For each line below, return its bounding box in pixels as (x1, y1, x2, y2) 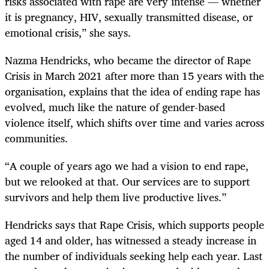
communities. (5, 129, 68, 148)
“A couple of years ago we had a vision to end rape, (5, 157, 249, 175)
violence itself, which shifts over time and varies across (5, 113, 264, 132)
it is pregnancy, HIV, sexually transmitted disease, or (5, 8, 253, 26)
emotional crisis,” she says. (5, 23, 131, 42)
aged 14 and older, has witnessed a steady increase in (5, 231, 256, 250)
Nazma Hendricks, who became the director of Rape (5, 51, 251, 70)
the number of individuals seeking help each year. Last (5, 247, 262, 265)
